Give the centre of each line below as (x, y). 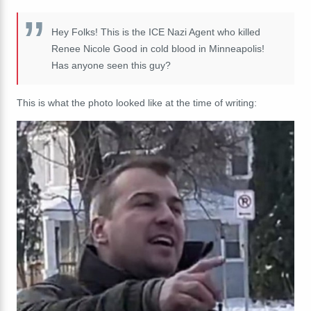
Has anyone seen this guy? (111, 65)
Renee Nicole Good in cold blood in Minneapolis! (158, 48)
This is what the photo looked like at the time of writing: (137, 102)
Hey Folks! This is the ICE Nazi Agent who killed (156, 32)
